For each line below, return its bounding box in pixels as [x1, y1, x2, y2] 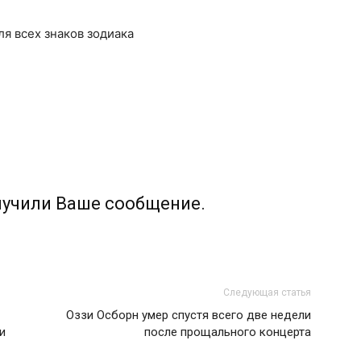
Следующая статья [223, 287, 311, 298]
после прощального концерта [144, 325, 311, 339]
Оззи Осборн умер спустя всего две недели [66, 308, 311, 322]
